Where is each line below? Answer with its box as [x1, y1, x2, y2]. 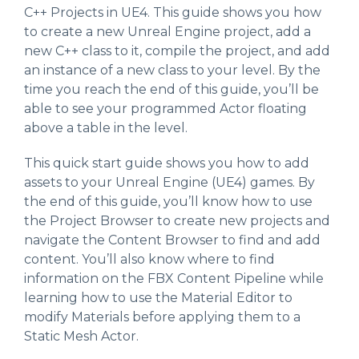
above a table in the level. [24, 119, 188, 135]
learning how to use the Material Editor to [24, 289, 292, 305]
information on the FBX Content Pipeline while [24, 270, 324, 286]
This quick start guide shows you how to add [24, 155, 309, 171]
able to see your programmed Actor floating [24, 100, 307, 116]
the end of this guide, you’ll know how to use [24, 193, 313, 209]
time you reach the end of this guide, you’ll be [24, 81, 319, 97]
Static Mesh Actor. [24, 328, 142, 344]
